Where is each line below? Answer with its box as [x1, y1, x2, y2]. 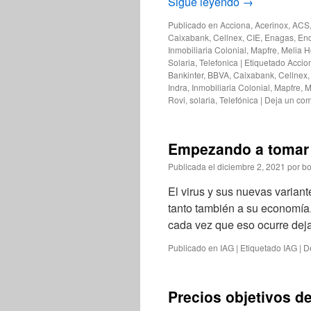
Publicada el [168, 160, 215, 172]
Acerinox [255, 19, 288, 31]
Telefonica [199, 56, 238, 68]
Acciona [220, 19, 251, 31]
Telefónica [219, 94, 258, 106]
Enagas [264, 31, 294, 43]
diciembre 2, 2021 [217, 160, 285, 172]
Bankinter [168, 69, 203, 81]
